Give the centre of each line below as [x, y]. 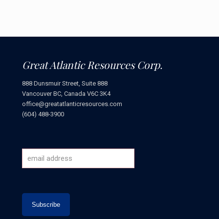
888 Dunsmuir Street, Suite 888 [65, 83]
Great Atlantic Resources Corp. [92, 65]
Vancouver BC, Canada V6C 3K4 [66, 94]
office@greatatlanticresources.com [72, 104]
